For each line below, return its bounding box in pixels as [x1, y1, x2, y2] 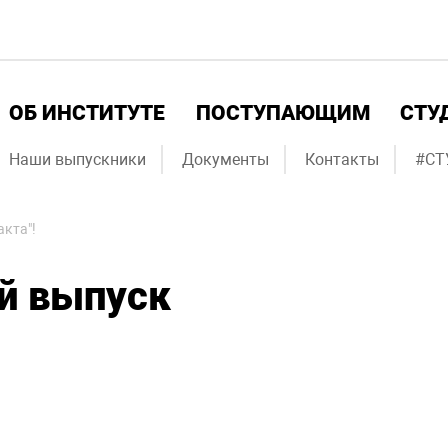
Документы [182, 150, 269, 169]
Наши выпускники [9, 150, 146, 169]
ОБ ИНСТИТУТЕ [9, 101, 165, 125]
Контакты [305, 150, 379, 169]
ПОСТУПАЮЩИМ [195, 101, 370, 125]
